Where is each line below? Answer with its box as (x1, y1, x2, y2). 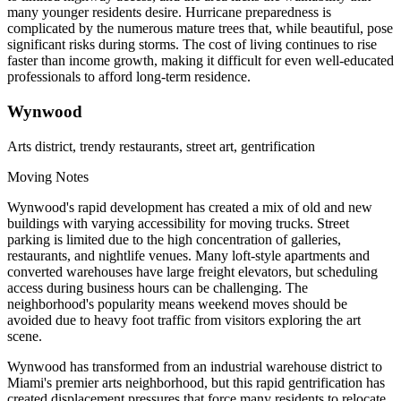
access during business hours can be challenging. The (7, 279, 308, 295)
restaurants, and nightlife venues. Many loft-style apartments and (7, 247, 370, 263)
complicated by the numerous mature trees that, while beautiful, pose (7, 21, 393, 37)
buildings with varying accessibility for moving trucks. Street (7, 215, 349, 231)
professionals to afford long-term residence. (7, 69, 251, 85)
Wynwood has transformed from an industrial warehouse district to (7, 358, 382, 374)
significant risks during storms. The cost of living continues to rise (7, 37, 377, 53)
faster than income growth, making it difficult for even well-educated (7, 53, 394, 69)
